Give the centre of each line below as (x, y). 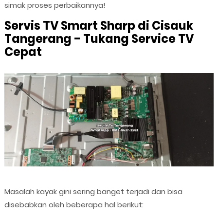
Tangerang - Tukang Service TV (99, 38)
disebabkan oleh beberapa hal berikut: (74, 205)
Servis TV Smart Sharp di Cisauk (99, 25)
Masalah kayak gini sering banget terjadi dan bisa (93, 192)
